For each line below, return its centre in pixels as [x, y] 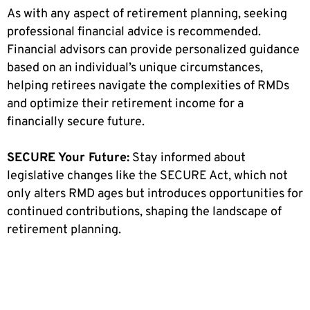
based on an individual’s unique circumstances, [135, 68]
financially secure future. [76, 122]
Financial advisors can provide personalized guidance [153, 50]
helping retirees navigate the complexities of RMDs [148, 86]
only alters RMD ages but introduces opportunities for [155, 194]
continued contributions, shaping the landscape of [144, 212]
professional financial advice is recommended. [134, 32]
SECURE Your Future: [68, 158]
